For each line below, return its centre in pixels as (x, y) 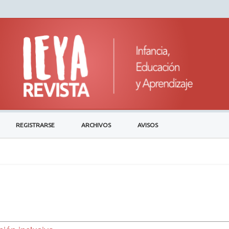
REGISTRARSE (36, 125)
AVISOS (147, 125)
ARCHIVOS (96, 125)
